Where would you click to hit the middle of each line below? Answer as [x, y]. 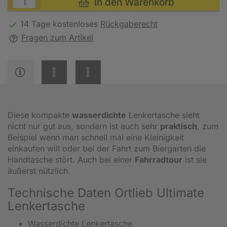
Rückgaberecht [129, 24]
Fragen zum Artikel [57, 37]
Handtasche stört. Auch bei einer [71, 159]
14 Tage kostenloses [60, 24]
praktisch [179, 126]
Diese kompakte [40, 115]
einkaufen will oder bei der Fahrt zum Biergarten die [107, 148]
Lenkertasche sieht [163, 115]
